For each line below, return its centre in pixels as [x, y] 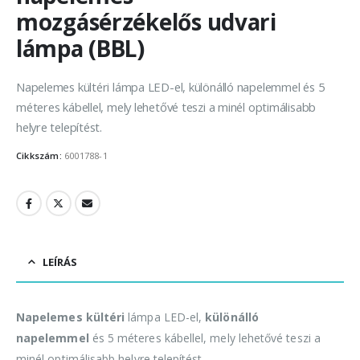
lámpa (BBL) [80, 49]
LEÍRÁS [60, 262]
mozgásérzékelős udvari [146, 22]
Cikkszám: [40, 156]
